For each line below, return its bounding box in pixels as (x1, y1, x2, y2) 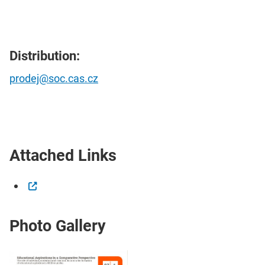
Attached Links (9, 146, 117, 165)
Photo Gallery (9, 216, 106, 236)
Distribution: (9, 48, 80, 63)
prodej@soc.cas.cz (9, 72, 98, 85)
